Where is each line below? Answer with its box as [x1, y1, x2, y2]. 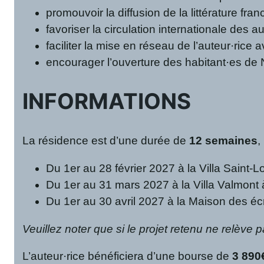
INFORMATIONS [22, 88, 192, 115]
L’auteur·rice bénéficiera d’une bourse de [22, 250, 233, 263]
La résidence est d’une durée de [22, 134, 190, 147]
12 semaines [189, 134, 258, 147]
